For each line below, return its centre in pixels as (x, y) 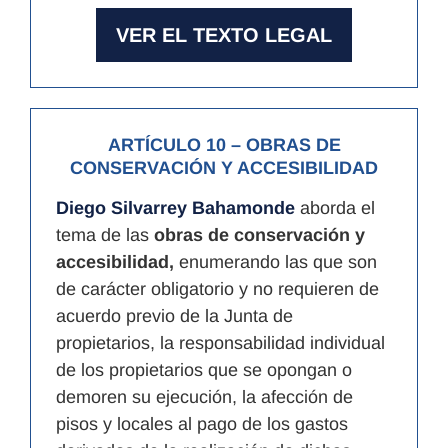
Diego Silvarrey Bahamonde (175, 208)
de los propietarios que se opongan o (204, 370)
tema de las (105, 235)
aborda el (335, 208)
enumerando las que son (278, 262)
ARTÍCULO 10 (166, 145)
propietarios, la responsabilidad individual (220, 343)
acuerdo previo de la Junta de (174, 316)
